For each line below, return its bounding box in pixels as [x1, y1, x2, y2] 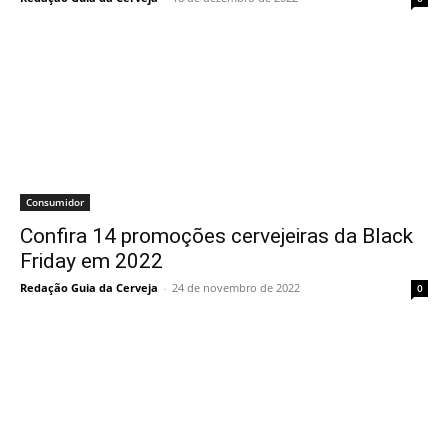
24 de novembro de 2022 [172, 280, 300, 295]
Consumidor [26, 195, 84, 209]
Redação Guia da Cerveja [20, 280, 158, 295]
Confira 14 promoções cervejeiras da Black [20, 224, 413, 248]
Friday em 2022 [20, 249, 163, 273]
